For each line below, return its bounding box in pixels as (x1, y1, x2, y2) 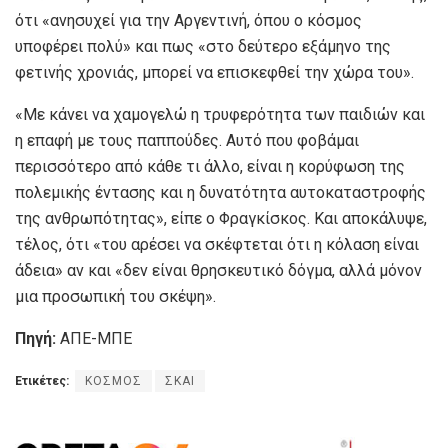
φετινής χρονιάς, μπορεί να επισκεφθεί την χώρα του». (15, 62, 414, 82)
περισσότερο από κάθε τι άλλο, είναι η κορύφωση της (15, 156, 405, 176)
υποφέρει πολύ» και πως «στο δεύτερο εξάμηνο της (15, 36, 391, 56)
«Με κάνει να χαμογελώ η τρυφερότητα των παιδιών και (15, 104, 425, 124)
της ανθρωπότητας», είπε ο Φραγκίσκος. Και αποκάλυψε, (15, 208, 427, 228)
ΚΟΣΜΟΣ (85, 373, 142, 388)
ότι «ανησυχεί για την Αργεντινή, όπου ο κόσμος (15, 10, 362, 30)
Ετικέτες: (15, 373, 69, 388)
